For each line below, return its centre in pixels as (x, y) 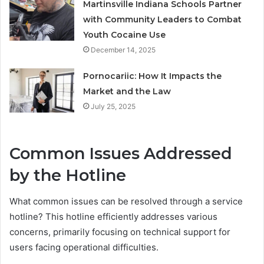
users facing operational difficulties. (84, 247)
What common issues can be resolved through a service (126, 202)
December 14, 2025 (123, 49)
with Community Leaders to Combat (163, 19)
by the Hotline (68, 175)
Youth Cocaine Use (125, 34)
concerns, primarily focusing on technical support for (120, 232)
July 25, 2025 (113, 106)
